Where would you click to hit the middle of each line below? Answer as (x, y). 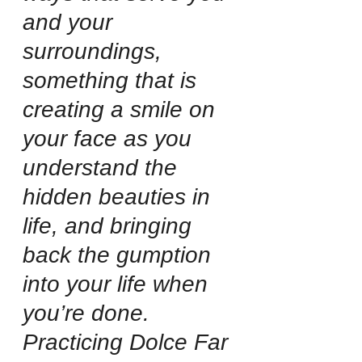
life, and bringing (110, 226)
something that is (113, 81)
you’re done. (89, 314)
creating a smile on (122, 110)
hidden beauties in (120, 197)
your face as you (110, 139)
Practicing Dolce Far (128, 343)
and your (71, 23)
